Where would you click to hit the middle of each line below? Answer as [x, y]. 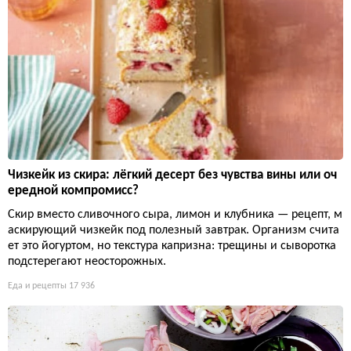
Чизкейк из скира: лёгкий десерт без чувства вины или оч [172, 175]
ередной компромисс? [73, 191]
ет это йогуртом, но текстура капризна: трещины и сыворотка [172, 246]
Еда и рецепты [37, 286]
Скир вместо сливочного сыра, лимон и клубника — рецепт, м [175, 215]
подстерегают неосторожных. [87, 262]
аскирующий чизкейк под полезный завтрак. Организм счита [174, 231]
